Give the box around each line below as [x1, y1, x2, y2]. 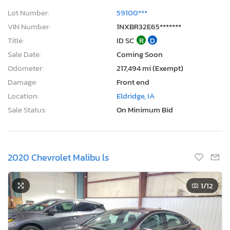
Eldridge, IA [117, 89, 155, 102]
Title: [8, 34, 24, 46]
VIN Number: [8, 20, 50, 32]
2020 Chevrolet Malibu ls [8, 150, 109, 164]
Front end [117, 75, 149, 88]
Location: [8, 89, 39, 102]
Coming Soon [117, 48, 163, 60]
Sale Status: [8, 103, 47, 116]
